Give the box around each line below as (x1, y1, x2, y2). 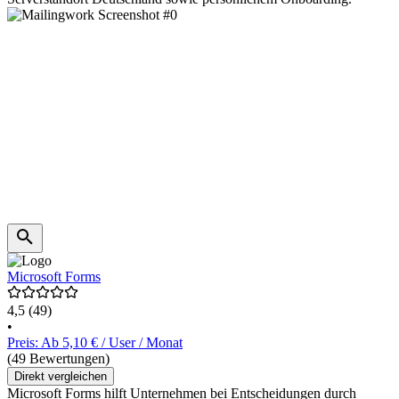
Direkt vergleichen (14, 370, 107, 384)
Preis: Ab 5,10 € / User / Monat (7, 335, 183, 351)
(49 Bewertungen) (7, 351, 110, 367)
